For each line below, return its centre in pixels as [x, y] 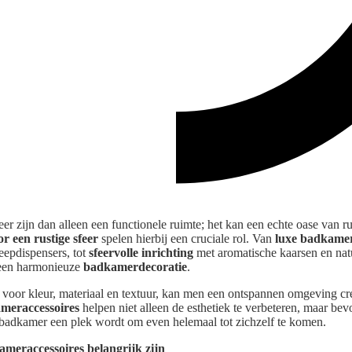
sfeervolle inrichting [141, 253]
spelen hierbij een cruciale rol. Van [187, 239]
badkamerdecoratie [135, 267]
